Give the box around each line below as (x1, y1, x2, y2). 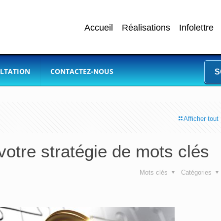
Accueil (84, 23, 113, 33)
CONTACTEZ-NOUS (50, 67, 113, 76)
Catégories (181, 169, 214, 176)
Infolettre (179, 23, 214, 33)
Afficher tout (184, 115, 219, 122)
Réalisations (122, 23, 170, 33)
